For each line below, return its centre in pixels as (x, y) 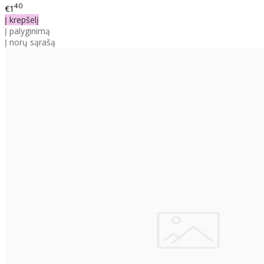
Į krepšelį (22, 19)
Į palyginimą (27, 31)
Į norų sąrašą (30, 42)
